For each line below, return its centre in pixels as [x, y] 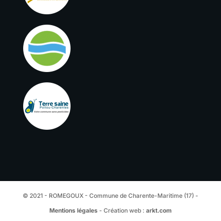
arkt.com [159, 210]
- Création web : [122, 210]
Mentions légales [73, 210]
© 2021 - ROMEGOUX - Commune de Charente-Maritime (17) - [110, 195]
